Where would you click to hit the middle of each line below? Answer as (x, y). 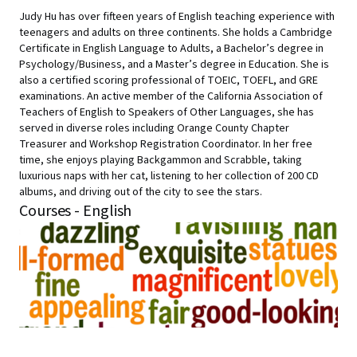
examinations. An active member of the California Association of (171, 96)
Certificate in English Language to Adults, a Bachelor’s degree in (171, 49)
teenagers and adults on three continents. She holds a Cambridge (176, 33)
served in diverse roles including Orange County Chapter (154, 128)
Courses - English (76, 211)
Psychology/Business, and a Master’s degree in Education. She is (174, 65)
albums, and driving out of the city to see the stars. (141, 192)
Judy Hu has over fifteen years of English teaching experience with (177, 17)
